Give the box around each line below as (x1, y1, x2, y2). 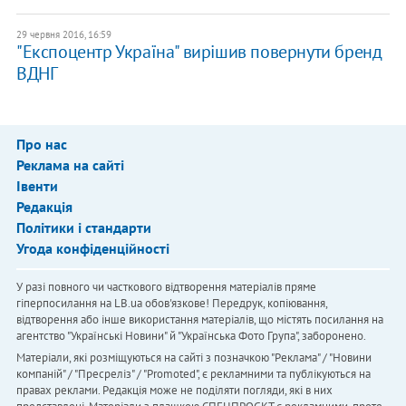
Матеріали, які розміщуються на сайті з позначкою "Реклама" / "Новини (15, 350, 372, 366)
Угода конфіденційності (15, 239, 169, 258)
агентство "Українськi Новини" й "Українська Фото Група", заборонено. (15, 328, 366, 344)
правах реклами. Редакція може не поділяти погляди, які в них (15, 382, 333, 399)
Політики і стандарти (15, 218, 151, 237)
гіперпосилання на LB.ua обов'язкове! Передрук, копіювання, (15, 295, 327, 312)
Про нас (15, 135, 67, 154)
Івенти (15, 177, 58, 196)
